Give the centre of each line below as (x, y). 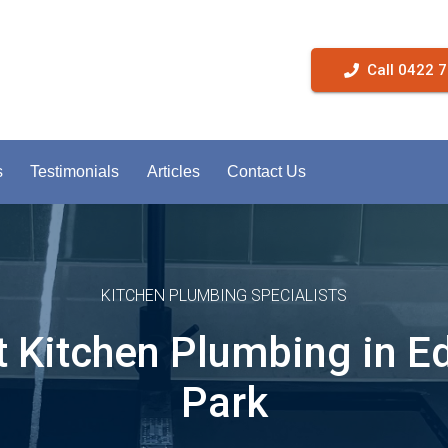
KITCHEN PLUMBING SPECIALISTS (224, 295)
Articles (173, 171)
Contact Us (266, 171)
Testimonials (75, 171)
